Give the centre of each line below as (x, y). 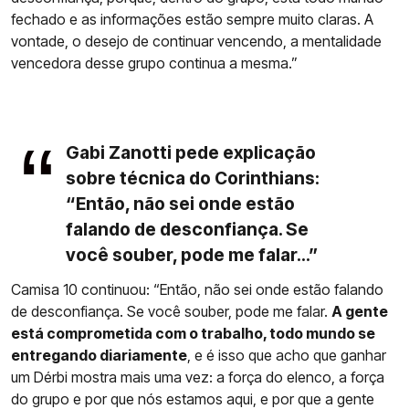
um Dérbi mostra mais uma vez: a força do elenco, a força (198, 378)
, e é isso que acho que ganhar (287, 356)
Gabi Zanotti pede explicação (191, 153)
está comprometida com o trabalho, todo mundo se (193, 334)
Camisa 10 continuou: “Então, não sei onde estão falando (197, 290)
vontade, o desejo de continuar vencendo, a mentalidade (196, 42)
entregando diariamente (99, 356)
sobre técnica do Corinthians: (193, 178)
